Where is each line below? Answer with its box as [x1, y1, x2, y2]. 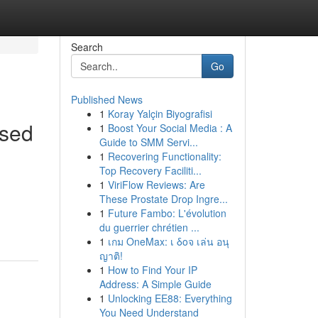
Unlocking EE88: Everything [107, 291, 232, 305]
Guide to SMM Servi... [99, 135, 198, 149]
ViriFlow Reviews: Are [107, 177, 205, 192]
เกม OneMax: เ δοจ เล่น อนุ [107, 234, 229, 248]
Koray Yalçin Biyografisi [107, 106, 212, 121]
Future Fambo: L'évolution [107, 206, 226, 220]
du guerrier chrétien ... [99, 220, 199, 234]
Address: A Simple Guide [99, 277, 212, 291]
